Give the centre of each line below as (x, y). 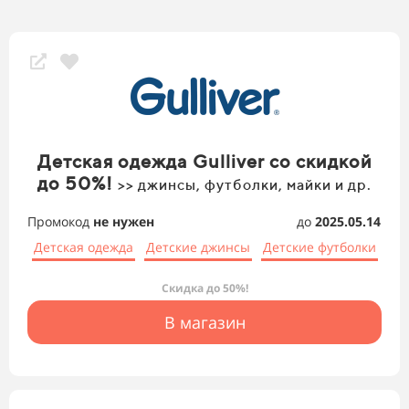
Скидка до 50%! (204, 288)
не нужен (124, 222)
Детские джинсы (198, 247)
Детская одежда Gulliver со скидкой (204, 162)
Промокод (60, 222)
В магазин (204, 323)
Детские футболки (319, 247)
